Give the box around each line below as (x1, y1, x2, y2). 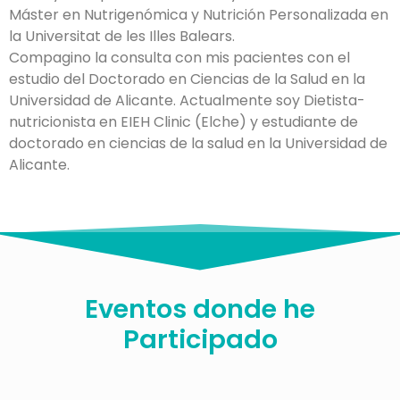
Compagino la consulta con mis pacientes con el (9, 47, 350, 68)
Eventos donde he (85, 291, 315, 328)
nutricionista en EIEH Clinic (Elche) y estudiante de (9, 112, 358, 132)
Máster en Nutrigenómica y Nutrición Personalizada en (9, 4, 388, 25)
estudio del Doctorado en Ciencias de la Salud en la (9, 69, 365, 89)
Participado (122, 321, 278, 358)
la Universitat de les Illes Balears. (9, 26, 235, 46)
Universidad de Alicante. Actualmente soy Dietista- (9, 90, 365, 111)
